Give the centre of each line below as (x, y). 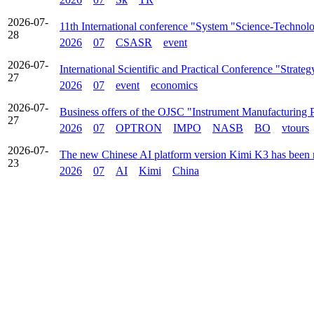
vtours (295, 128)
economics (174, 85)
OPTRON (139, 128)
